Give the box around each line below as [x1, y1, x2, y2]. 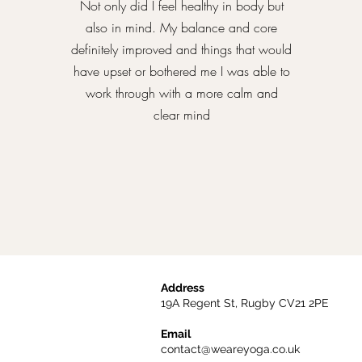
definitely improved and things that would [71, 40, 293, 58]
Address [161, 281, 204, 294]
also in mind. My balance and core [86, 19, 278, 36]
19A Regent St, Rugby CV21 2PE [161, 297, 329, 309]
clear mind [153, 106, 210, 124]
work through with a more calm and [85, 84, 278, 102]
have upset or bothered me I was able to [73, 62, 290, 80]
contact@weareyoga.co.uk [161, 343, 300, 356]
